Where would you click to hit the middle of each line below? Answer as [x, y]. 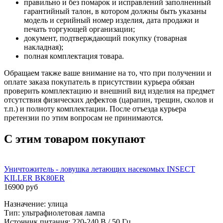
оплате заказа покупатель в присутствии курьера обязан [99, 82]
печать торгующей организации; [79, 29]
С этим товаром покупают [75, 139]
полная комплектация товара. [74, 56]
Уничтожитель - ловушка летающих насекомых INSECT [100, 169]
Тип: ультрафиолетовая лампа [55, 213]
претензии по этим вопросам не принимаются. [84, 118]
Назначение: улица [36, 204]
